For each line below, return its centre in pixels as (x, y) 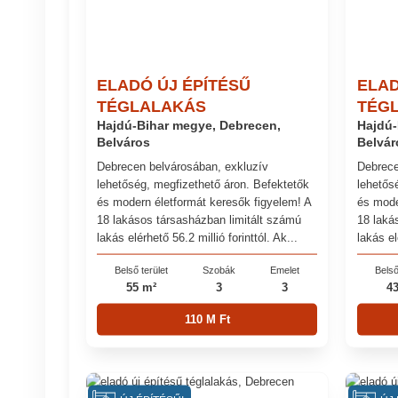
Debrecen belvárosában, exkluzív (183, 166)
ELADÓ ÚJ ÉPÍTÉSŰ (174, 85)
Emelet (285, 271)
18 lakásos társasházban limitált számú (199, 219)
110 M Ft (207, 319)
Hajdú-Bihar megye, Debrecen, (189, 125)
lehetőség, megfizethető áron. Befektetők (203, 184)
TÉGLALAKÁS (152, 106)
